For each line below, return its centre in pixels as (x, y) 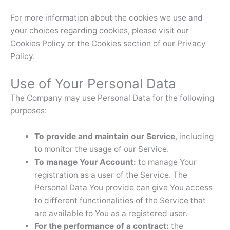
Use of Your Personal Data (93, 83)
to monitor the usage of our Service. (101, 149)
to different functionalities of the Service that (120, 200)
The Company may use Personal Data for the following (112, 98)
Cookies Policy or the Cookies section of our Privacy (108, 43)
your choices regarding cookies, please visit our (100, 30)
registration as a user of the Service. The (111, 175)
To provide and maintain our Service (104, 136)
